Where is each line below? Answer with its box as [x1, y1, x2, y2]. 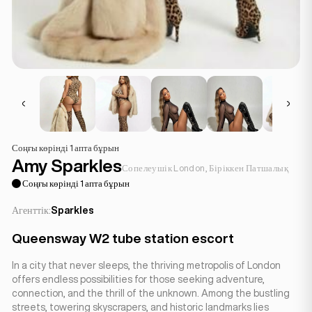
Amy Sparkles [12, 157, 122, 174]
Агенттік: [12, 205, 51, 215]
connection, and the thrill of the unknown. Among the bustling [12, 288, 290, 298]
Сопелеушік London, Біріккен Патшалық [122, 164, 289, 173]
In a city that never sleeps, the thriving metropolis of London [12, 260, 281, 270]
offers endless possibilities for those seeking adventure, [12, 274, 265, 284]
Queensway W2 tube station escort [12, 232, 234, 244]
